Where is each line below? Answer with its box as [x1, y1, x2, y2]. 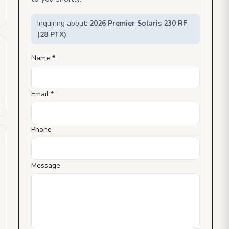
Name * [31, 53, 55, 63]
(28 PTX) [37, 29, 66, 39]
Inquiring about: [37, 18, 89, 28]
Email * [31, 88, 54, 99]
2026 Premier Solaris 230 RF [89, 18, 187, 28]
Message [31, 160, 60, 170]
